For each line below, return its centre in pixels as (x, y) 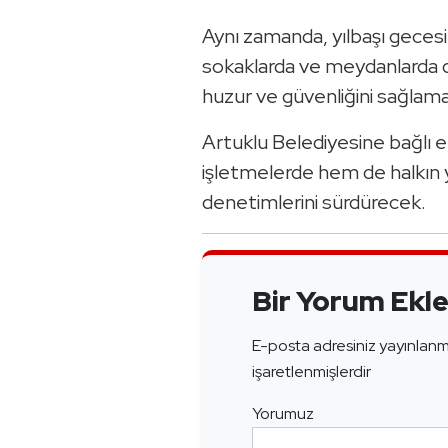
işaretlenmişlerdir (311, 371)
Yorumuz (283, 413)
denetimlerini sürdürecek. (314, 201)
